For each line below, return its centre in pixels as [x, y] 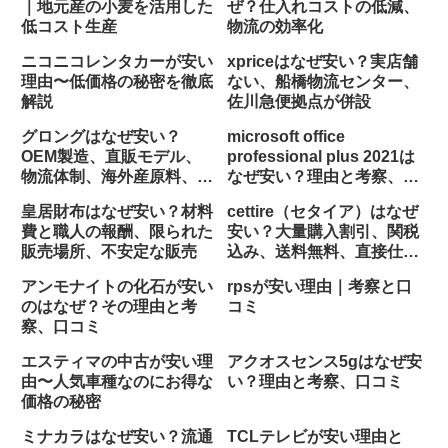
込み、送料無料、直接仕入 [322, 252]
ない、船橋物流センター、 [322, 82]
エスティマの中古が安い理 [117, 362]
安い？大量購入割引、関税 [322, 232]
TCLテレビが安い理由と [314, 437]
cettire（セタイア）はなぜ [322, 212]
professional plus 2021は [320, 157]
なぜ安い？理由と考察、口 [322, 177]
